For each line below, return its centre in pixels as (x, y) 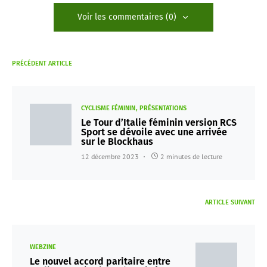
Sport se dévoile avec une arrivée (154, 132)
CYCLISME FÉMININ (108, 108)
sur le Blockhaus (117, 141)
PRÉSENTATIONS (163, 108)
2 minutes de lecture (191, 156)
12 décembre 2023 (110, 156)
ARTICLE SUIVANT (230, 202)
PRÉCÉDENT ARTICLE (42, 63)
